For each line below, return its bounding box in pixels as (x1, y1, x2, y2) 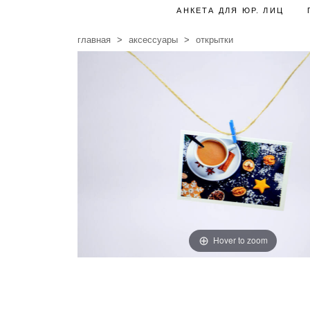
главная (77, 35, 111, 46)
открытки (196, 35, 234, 46)
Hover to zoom (212, 234, 268, 246)
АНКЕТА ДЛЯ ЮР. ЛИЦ (176, 6, 284, 15)
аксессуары (129, 35, 179, 46)
